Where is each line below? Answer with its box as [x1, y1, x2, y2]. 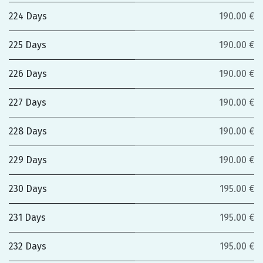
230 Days [9, 183, 47, 194]
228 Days [9, 126, 47, 137]
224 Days [9, 11, 47, 22]
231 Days [9, 212, 46, 223]
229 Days [9, 154, 47, 166]
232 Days [9, 241, 46, 252]
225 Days [9, 39, 46, 50]
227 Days [9, 97, 46, 108]
